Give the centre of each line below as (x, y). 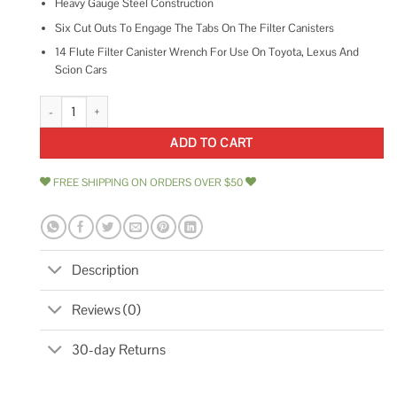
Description (106, 270)
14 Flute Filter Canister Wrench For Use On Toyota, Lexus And (206, 52)
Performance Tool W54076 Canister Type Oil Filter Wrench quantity (205, 104)
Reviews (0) (107, 310)
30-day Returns (119, 350)
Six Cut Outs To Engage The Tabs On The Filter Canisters (194, 27)
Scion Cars (81, 70)
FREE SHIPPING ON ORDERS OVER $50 (148, 182)
